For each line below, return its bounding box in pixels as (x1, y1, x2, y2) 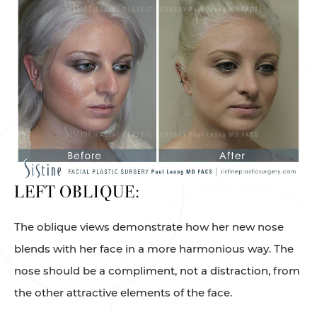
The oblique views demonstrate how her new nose (14, 219, 284, 234)
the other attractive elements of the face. (14, 285, 232, 299)
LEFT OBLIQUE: (14, 181, 140, 202)
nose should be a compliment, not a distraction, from (14, 263, 300, 277)
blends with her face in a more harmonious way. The (14, 241, 294, 255)
